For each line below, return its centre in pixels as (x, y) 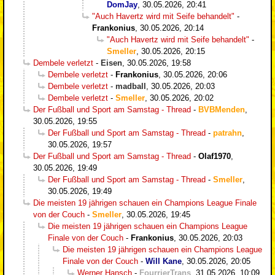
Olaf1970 (215, 156)
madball (131, 86)
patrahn (227, 133)
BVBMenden (222, 109)
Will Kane (164, 261)
